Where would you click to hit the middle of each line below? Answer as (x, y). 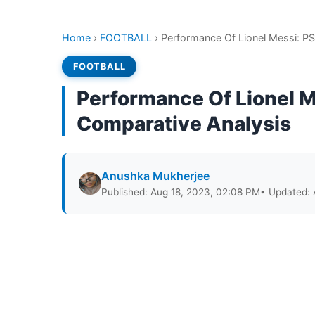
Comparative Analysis (184, 124)
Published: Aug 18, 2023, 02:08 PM (181, 192)
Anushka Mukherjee (155, 176)
